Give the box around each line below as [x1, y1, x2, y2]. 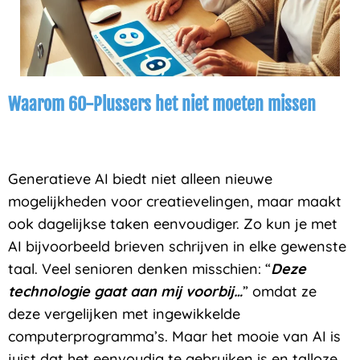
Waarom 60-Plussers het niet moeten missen [8, 92, 316, 115]
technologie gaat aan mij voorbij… [8, 282, 243, 301]
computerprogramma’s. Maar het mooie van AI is [8, 327, 341, 346]
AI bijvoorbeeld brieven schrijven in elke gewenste [8, 237, 346, 256]
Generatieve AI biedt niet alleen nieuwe [8, 170, 272, 189]
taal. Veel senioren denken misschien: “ [8, 260, 271, 279]
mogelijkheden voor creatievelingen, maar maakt [8, 192, 342, 211]
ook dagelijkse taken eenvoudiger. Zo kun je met [8, 215, 337, 234]
